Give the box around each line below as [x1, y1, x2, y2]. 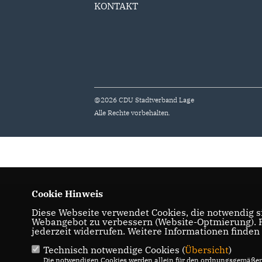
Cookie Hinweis [31, 188, 103, 199]
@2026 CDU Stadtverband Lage [94, 95, 195, 104]
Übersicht [184, 244, 229, 256]
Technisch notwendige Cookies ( [43, 244, 185, 256]
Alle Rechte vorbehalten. [94, 108, 171, 117]
